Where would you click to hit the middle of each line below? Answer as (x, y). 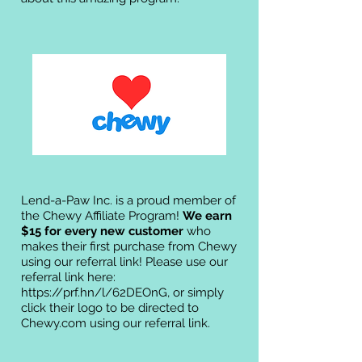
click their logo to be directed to (110, 308)
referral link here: (70, 277)
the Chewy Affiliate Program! (102, 216)
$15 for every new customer (102, 231)
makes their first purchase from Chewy (129, 246)
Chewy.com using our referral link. (116, 323)
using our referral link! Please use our (124, 262)
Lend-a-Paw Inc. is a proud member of (128, 200)
